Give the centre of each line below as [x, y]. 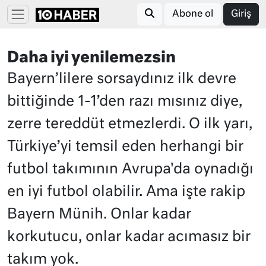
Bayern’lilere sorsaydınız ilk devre [122, 79]
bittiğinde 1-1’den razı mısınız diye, [125, 102]
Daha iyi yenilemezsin [91, 58]
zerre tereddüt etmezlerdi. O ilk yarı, [130, 124]
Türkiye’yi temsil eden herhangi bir [125, 147]
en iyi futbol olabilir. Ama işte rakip [126, 192]
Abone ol [193, 14]
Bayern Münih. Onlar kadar [99, 214]
